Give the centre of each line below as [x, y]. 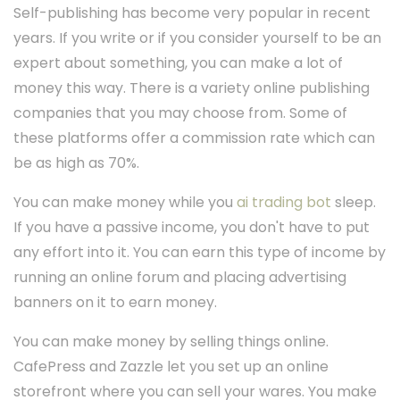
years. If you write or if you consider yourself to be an [197, 38]
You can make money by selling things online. [171, 342]
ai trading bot [284, 203]
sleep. [354, 203]
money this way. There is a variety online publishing [192, 88]
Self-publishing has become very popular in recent [192, 13]
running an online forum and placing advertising [180, 278]
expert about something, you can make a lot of [178, 63]
